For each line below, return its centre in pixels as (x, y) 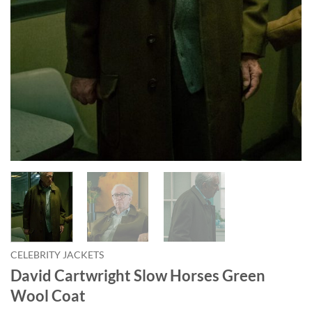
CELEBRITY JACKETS (57, 255)
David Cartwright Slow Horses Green (138, 275)
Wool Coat (48, 295)
